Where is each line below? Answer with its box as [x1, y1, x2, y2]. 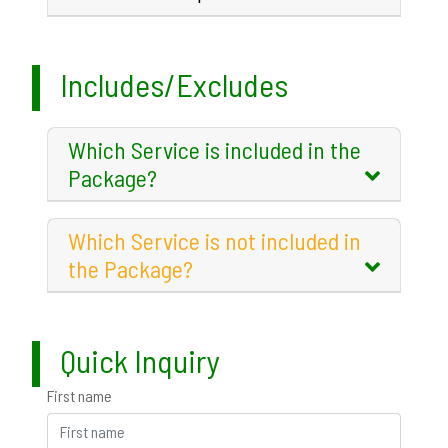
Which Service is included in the [68, 134, 361, 164]
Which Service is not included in [68, 225, 361, 255]
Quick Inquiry [60, 340, 220, 379]
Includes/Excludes [60, 64, 288, 103]
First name [47, 385, 112, 405]
